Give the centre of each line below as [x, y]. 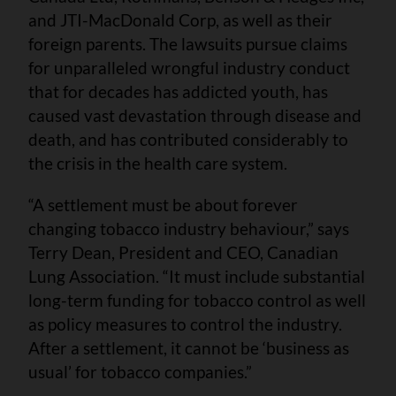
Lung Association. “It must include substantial [197, 276]
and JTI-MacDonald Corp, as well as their [180, 19]
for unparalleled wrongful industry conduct [189, 67]
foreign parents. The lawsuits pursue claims [188, 43]
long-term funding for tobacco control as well [197, 300]
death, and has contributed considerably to [188, 139]
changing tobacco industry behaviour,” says [189, 228]
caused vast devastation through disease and [195, 115]
